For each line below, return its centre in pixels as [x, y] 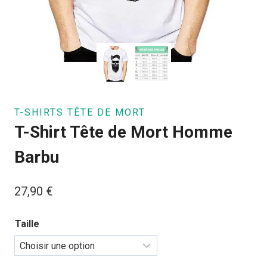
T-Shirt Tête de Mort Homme [123, 132]
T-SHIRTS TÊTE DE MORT [80, 112]
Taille [27, 223]
